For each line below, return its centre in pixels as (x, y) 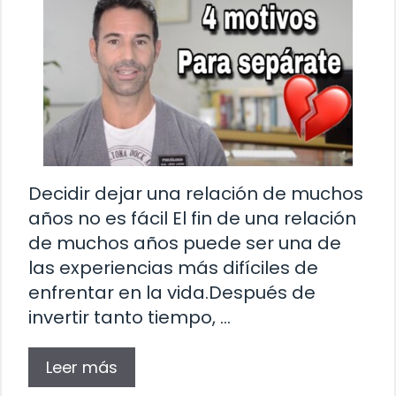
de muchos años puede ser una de (185, 243)
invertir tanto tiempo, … (129, 317)
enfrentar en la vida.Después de (172, 292)
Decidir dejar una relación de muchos (196, 193)
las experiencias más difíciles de (173, 267)
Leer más (82, 367)
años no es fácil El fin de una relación (192, 218)
